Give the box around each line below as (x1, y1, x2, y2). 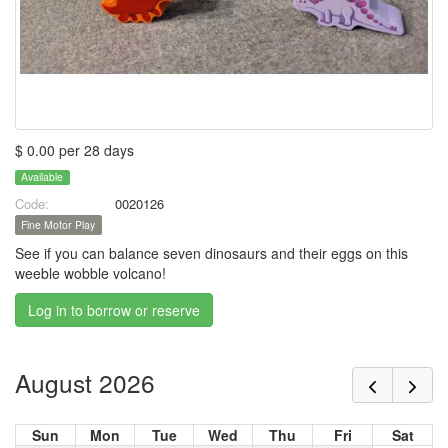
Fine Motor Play (21, 217, 96, 233)
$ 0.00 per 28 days (15, 140, 134, 160)
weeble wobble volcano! (15, 263, 166, 284)
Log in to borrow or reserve (28, 300, 200, 321)
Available (21, 169, 64, 185)
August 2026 (15, 364, 155, 400)
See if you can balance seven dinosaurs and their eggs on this (15, 243, 408, 264)
